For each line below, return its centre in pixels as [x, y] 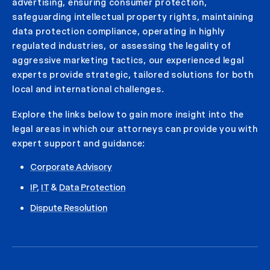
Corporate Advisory [71, 167]
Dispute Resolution [69, 208]
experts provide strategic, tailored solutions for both [133, 75]
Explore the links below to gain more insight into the [128, 115]
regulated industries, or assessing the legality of [122, 46]
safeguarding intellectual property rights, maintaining [133, 17]
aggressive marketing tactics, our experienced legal [128, 60]
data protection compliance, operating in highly [119, 31]
